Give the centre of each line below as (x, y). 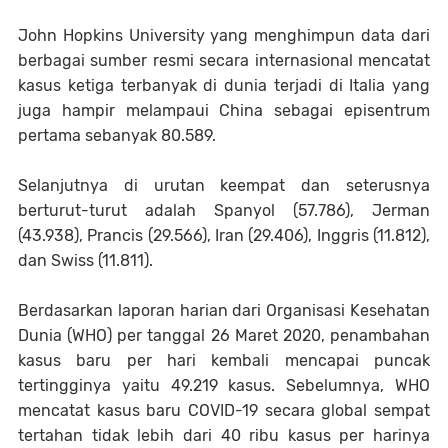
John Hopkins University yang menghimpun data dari (224, 35)
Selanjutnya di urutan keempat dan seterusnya (224, 185)
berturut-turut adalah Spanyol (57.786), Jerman (224, 210)
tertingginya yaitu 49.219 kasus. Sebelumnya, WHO (224, 385)
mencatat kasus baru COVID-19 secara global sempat (224, 410)
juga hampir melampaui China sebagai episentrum (224, 110)
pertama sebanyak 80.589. (117, 135)
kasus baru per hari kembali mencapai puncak (224, 360)
